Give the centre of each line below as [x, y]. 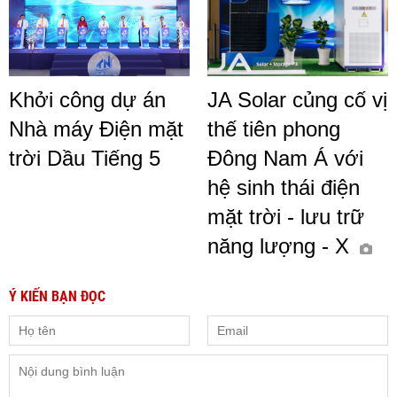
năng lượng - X [281, 245]
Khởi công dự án [87, 99]
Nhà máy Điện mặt [96, 128]
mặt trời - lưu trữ [286, 216]
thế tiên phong [274, 128]
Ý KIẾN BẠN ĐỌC [57, 296]
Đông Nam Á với [285, 158]
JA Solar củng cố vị [297, 99]
